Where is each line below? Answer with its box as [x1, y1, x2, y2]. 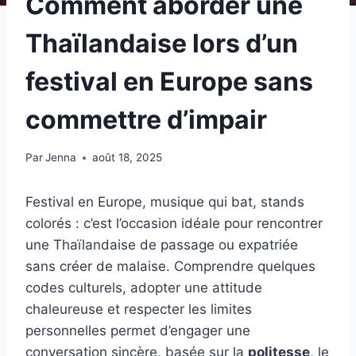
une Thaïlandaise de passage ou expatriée [25, 237, 298, 253]
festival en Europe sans [25, 65, 313, 97]
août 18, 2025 [92, 151, 163, 164]
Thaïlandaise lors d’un [25, 27, 298, 59]
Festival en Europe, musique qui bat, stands [25, 194, 304, 211]
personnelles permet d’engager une [25, 323, 250, 339]
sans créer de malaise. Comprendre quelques [25, 258, 315, 275]
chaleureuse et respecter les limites [25, 301, 252, 318]
